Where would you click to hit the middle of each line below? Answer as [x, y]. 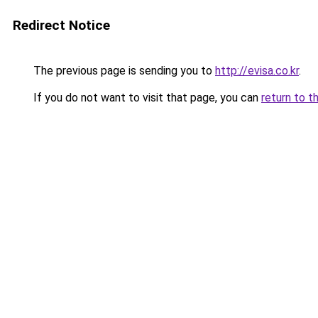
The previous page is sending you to [123, 71]
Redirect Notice [61, 25]
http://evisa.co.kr [257, 71]
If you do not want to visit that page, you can [146, 98]
